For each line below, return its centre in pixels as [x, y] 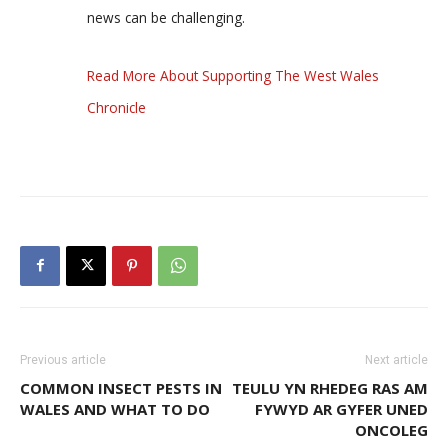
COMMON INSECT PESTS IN [121, 387]
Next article [396, 359]
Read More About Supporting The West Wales [233, 75]
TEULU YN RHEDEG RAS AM [330, 387]
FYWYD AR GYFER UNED [341, 408]
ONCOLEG [391, 429]
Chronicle [116, 107]
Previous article [63, 359]
